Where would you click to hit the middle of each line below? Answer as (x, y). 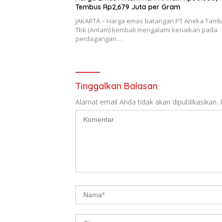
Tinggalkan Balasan (116, 86)
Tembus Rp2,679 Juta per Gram (128, 7)
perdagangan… (99, 39)
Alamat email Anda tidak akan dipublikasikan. (147, 102)
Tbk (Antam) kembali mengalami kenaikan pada (146, 30)
